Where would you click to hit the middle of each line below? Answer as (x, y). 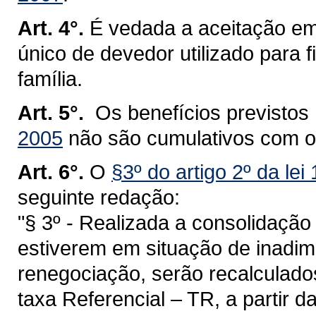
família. (50, 79)
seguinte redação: (99, 197)
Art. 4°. (51, 28)
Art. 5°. (51, 113)
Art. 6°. (51, 172)
